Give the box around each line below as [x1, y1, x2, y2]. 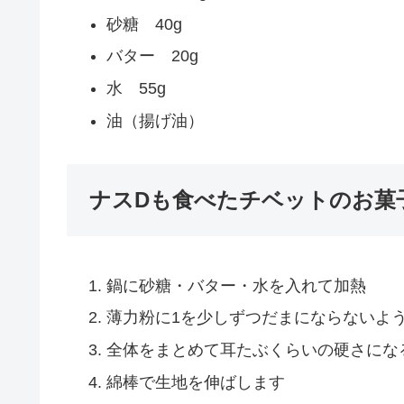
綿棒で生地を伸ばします [106, 372, 285, 391]
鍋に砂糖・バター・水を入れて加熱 [106, 276, 366, 295]
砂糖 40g [106, 14, 182, 33]
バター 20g [106, 47, 198, 66]
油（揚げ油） [106, 111, 204, 130]
